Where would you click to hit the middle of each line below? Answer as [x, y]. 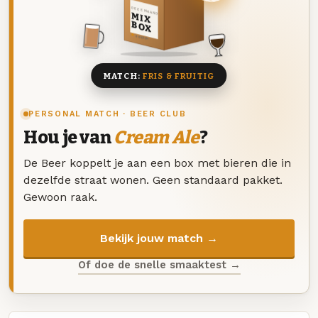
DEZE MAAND [144, 11]
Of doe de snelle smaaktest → [159, 264]
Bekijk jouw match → [159, 238]
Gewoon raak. [60, 197]
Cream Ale [156, 138]
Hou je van [68, 138]
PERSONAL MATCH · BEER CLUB [108, 114]
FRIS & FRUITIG [179, 76]
